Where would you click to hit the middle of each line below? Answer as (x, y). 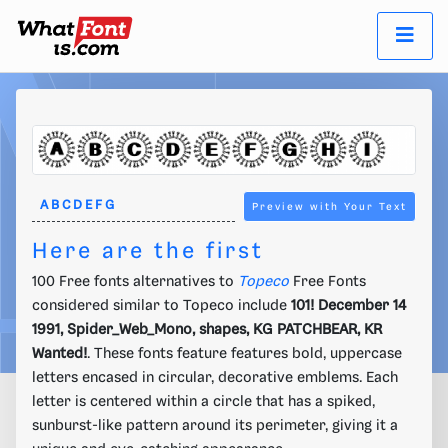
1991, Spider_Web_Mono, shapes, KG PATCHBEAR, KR (207, 330)
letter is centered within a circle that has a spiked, (203, 402)
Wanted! (59, 354)
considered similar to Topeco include (161, 306)
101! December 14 (348, 306)
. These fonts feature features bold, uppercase (244, 354)
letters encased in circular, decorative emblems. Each (215, 378)
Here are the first (148, 252)
